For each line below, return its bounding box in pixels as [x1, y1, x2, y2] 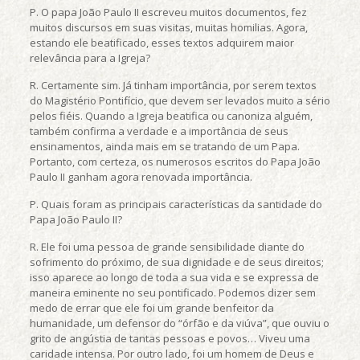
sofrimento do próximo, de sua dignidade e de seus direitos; [29, 255, 324, 269]
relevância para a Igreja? [29, 51, 150, 65]
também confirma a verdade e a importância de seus [29, 124, 288, 138]
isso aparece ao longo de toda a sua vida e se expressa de [29, 270, 319, 284]
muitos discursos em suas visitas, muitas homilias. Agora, [29, 20, 308, 35]
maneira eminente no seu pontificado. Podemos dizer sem [29, 285, 316, 300]
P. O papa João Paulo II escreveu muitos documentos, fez [29, 5, 307, 19]
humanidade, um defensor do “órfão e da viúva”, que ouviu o [29, 316, 329, 330]
